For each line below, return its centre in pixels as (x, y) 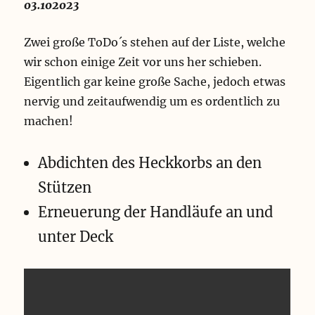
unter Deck (76, 236)
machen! (49, 121)
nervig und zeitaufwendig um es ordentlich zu (152, 101)
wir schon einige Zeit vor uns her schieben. (143, 62)
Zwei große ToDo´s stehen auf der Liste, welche (155, 42)
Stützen (65, 187)
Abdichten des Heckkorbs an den (150, 162)
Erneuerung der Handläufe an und (156, 212)
